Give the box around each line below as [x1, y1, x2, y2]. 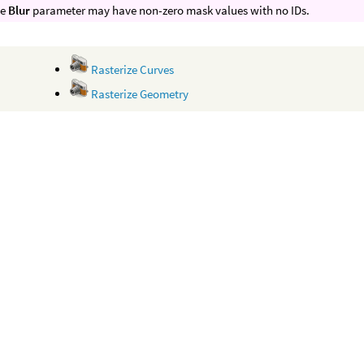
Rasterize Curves [89, 62, 175, 78]
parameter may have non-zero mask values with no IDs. [30, 2, 310, 18]
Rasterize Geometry [89, 86, 189, 102]
